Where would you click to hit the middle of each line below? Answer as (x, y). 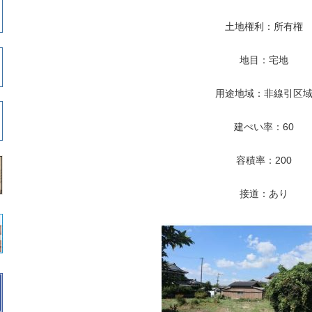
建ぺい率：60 (264, 126)
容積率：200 (264, 160)
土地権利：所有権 (264, 26)
